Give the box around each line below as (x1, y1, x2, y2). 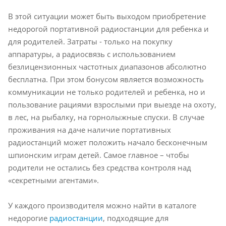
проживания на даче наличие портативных (8, 124, 171, 135)
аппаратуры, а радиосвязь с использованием (8, 48, 176, 59)
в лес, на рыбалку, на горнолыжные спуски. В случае (8, 111, 204, 122)
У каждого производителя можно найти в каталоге (8, 200, 196, 210)
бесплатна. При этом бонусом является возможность (8, 74, 204, 84)
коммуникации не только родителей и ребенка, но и (8, 86, 205, 97)
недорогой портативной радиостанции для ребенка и (8, 23, 209, 34)
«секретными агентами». (8, 175, 99, 185)
